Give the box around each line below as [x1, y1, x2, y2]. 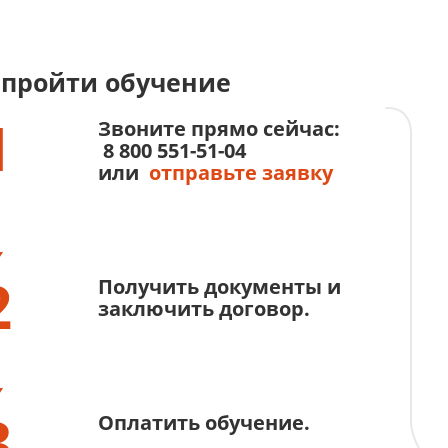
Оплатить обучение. [97, 409, 310, 436]
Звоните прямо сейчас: [97, 115, 340, 142]
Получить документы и [97, 273, 341, 300]
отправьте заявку [148, 159, 333, 186]
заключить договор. [97, 295, 310, 322]
